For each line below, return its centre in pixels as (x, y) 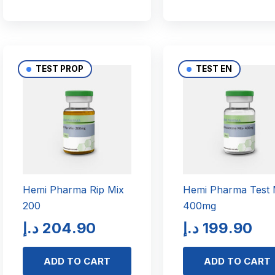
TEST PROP (58, 69)
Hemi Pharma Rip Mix (73, 190)
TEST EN (213, 69)
